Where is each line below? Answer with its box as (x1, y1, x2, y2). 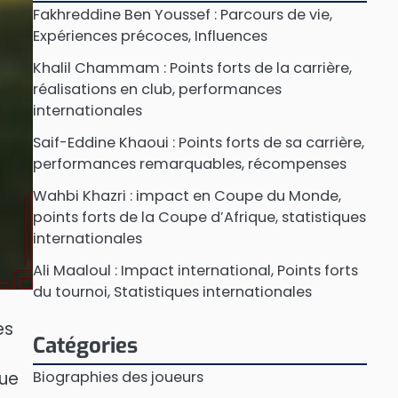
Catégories (32, 331, 138, 360)
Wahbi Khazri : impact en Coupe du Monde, (32, 186, 341, 206)
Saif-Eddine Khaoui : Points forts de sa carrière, (32, 132, 364, 153)
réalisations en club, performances (32, 79, 282, 99)
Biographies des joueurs (32, 367, 203, 387)
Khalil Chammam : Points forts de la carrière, (32, 58, 352, 78)
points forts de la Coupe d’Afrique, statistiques (32, 207, 366, 227)
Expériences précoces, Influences (32, 26, 267, 46)
